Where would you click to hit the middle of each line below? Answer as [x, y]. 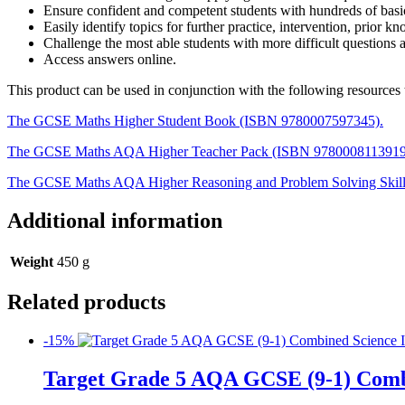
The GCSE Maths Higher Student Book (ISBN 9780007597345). [195, 120]
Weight [32, 261]
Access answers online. [110, 59]
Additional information [115, 220]
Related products [86, 302]
